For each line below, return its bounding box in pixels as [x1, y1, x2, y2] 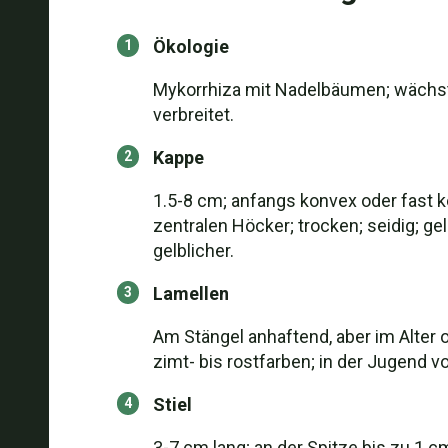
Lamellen [152, 283, 229, 304]
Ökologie [152, 36, 229, 57]
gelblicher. [152, 240, 234, 261]
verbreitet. [152, 104, 234, 125]
